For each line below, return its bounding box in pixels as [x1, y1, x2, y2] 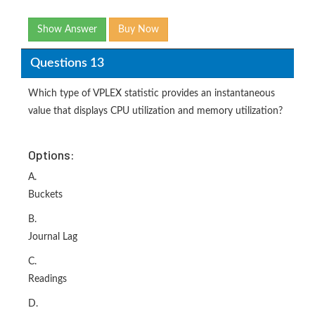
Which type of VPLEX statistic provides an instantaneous [28, 89, 275, 99]
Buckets [28, 190, 63, 200]
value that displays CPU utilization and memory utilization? [28, 106, 283, 117]
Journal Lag [28, 232, 77, 243]
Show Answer [37, 25, 97, 35]
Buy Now [118, 25, 159, 35]
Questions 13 [30, 56, 104, 70]
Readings [28, 274, 67, 285]
